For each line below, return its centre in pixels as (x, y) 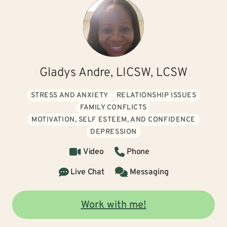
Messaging (149, 172)
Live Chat (87, 172)
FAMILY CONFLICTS (113, 108)
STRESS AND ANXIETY (69, 96)
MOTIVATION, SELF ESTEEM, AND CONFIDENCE (113, 120)
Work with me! (113, 205)
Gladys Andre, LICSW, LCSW (113, 73)
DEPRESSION (113, 132)
